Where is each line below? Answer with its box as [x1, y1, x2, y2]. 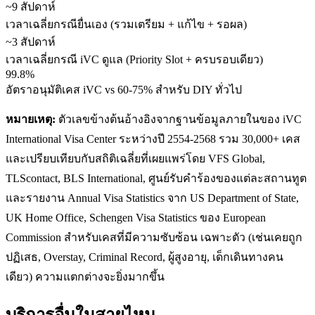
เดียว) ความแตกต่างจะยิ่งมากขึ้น [6, 270, 165, 283]
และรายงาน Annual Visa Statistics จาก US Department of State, [6, 191, 299, 204]
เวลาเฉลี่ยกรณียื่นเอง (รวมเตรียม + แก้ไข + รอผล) [6, 18, 247, 30]
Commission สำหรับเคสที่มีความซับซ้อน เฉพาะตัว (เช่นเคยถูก [6, 231, 302, 243]
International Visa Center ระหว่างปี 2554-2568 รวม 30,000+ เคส [6, 132, 300, 145]
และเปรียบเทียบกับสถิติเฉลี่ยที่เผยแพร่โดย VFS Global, [6, 152, 265, 165]
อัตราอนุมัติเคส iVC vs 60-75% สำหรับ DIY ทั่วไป [6, 83, 242, 96]
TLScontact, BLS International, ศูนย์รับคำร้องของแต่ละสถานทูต [6, 172, 307, 184]
